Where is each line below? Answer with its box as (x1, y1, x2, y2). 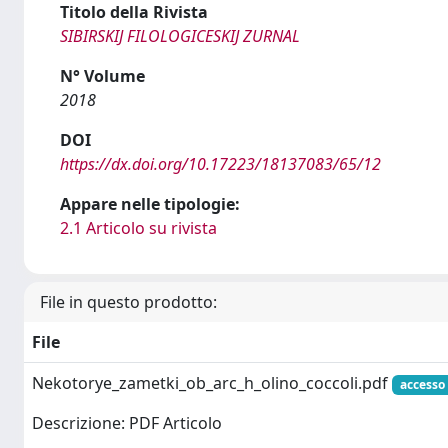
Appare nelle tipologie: (60, 193, 240, 215)
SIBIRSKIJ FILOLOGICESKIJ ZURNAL (60, 25, 300, 47)
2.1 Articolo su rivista (60, 217, 217, 239)
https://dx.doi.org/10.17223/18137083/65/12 (60, 153, 381, 175)
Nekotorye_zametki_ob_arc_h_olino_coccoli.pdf (32, 372, 392, 394)
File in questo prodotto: (40, 291, 217, 313)
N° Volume (60, 65, 145, 87)
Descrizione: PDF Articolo (32, 412, 222, 435)
